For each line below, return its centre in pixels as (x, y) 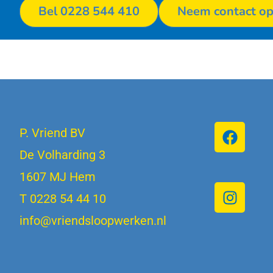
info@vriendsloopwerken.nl (93, 221)
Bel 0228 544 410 (89, 12)
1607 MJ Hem (58, 177)
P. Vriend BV (52, 133)
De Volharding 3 (62, 155)
